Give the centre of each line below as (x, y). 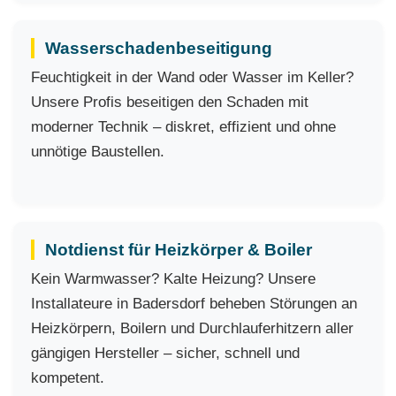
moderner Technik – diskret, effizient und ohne (183, 127)
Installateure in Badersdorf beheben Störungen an (194, 304)
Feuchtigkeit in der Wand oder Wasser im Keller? (192, 77)
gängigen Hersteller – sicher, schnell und (165, 353)
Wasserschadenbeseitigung (159, 48)
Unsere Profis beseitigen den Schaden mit (170, 102)
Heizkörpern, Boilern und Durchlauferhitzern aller (192, 328)
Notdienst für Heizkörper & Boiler (179, 250)
